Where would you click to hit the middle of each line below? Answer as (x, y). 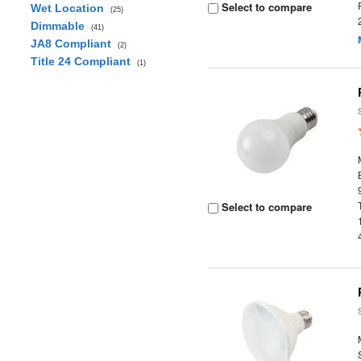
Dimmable (60, 26)
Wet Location (70, 8)
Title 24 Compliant (83, 61)
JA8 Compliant (74, 44)
